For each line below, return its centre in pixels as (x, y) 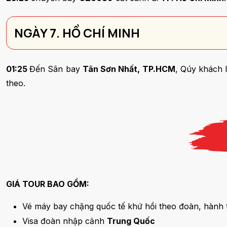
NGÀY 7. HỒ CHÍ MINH (77, 33)
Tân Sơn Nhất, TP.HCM (129, 69)
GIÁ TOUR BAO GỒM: (49, 184)
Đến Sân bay (56, 69)
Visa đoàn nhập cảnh (65, 221)
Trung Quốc (132, 221)
